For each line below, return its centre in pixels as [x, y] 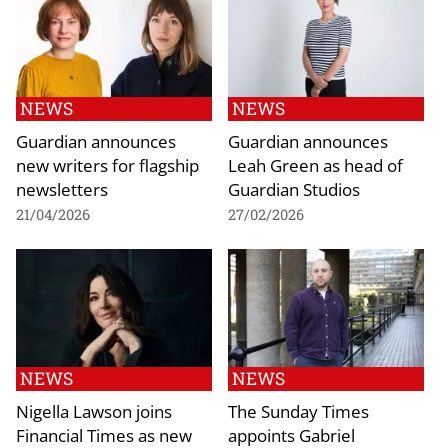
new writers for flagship [107, 164]
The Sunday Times [298, 410]
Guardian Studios [294, 188]
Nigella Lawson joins [94, 410]
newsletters [62, 188]
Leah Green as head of [315, 164]
